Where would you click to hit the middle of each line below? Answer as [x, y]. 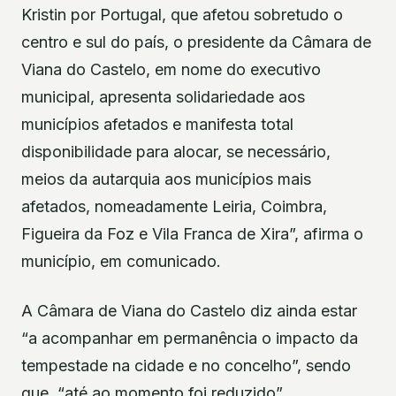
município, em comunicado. [121, 262]
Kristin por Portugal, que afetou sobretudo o [182, 15]
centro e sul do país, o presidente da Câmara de [196, 42]
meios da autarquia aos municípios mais [166, 179]
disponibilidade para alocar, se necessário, [176, 152]
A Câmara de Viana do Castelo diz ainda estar [189, 310]
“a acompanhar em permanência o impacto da [190, 338]
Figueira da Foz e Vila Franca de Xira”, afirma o [192, 234]
